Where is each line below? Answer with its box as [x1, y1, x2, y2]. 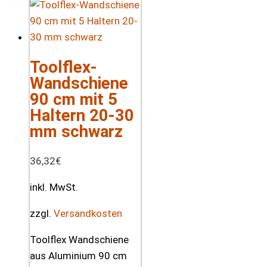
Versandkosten [54, 207, 122, 219]
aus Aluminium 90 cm [30, 249, 127, 262]
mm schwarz [30, 121, 123, 141]
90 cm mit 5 [30, 89, 117, 109]
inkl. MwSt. [30, 181, 78, 193]
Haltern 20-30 [30, 105, 134, 125]
